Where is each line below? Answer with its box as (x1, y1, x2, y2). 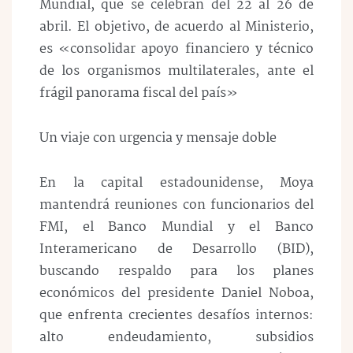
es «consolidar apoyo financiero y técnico (39, 39, 314, 61)
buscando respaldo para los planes (39, 260, 314, 282)
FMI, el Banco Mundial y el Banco (39, 216, 314, 238)
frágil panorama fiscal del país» (39, 83, 238, 105)
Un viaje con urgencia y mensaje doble (39, 127, 277, 149)
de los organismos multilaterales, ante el (39, 61, 314, 83)
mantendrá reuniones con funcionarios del (39, 194, 314, 216)
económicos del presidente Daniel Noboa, (39, 282, 314, 304)
